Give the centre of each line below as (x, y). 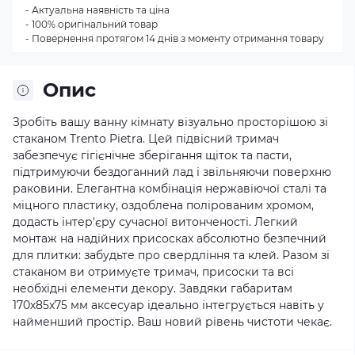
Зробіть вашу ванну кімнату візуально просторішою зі (170, 122)
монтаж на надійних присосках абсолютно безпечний (170, 239)
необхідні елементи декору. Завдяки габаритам (153, 288)
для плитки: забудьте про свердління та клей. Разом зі (171, 255)
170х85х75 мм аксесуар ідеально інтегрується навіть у (168, 305)
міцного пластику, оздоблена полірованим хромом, (163, 205)
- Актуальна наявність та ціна (97, 10)
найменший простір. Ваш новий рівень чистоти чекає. (172, 322)
